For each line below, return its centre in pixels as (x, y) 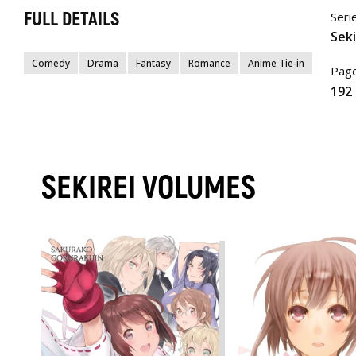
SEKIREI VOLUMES (149, 188)
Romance (209, 63)
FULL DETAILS (72, 19)
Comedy (51, 63)
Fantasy (153, 63)
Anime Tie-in (276, 63)
